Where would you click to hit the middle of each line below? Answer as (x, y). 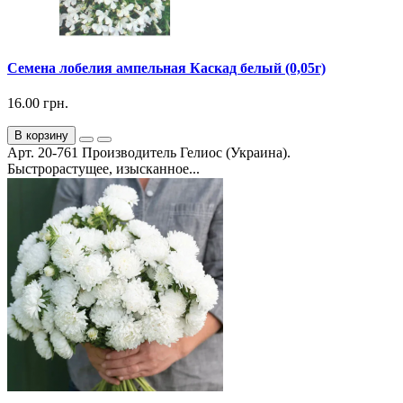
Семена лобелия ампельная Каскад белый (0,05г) (166, 67)
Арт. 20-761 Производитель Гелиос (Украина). (149, 152)
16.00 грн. (38, 103)
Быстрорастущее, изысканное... (103, 168)
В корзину (41, 135)
